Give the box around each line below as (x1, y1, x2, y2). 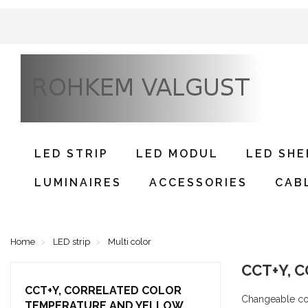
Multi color (108, 236, 151, 247)
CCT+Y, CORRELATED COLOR (25, 284, 181, 297)
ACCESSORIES (149, 176, 247, 189)
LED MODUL (136, 147, 219, 160)
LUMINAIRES (34, 176, 122, 189)
